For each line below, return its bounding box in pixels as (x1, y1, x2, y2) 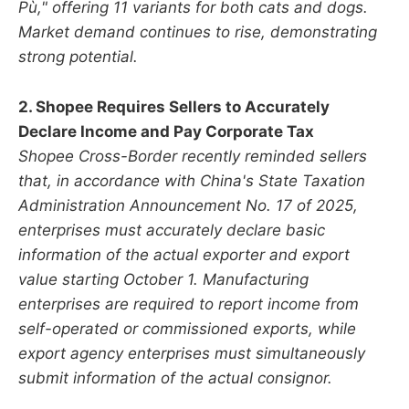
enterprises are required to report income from (18, 294, 359, 313)
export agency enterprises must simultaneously (18, 343, 365, 362)
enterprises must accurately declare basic (18, 220, 325, 239)
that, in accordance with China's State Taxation (18, 171, 365, 190)
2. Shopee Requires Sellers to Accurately (18, 97, 330, 116)
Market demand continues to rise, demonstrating (18, 23, 377, 42)
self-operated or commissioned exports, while (18, 319, 356, 338)
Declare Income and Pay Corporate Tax (18, 121, 314, 141)
